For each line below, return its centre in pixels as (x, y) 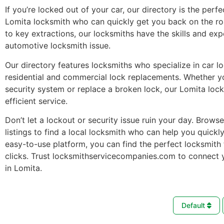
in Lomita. (23, 168)
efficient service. (36, 101)
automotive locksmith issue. (58, 46)
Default (194, 205)
